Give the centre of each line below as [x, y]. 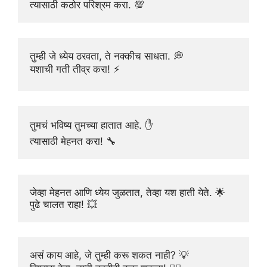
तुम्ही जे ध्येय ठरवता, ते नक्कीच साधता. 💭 [107, 56]
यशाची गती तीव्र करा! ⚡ [75, 69]
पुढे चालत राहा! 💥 [63, 204]
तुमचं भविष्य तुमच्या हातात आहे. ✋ [91, 125]
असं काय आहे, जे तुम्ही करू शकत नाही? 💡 [109, 255]
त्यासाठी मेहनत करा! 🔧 [73, 142]
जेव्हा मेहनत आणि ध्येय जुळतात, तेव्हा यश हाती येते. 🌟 [128, 192]
